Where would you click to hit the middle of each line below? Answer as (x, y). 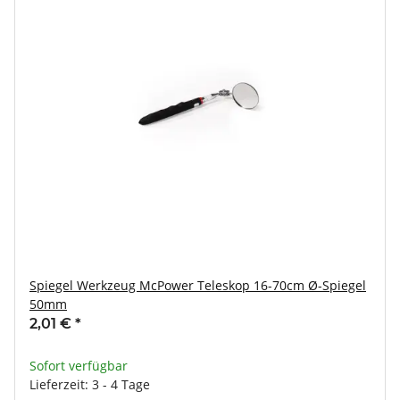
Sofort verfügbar (79, 366)
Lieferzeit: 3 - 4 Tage (90, 384)
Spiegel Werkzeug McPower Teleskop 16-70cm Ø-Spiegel (198, 285)
